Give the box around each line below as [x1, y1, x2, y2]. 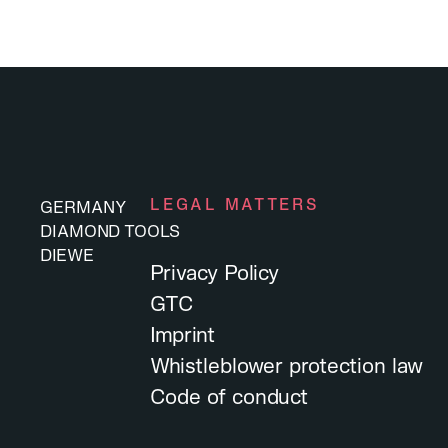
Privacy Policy [150, 259, 280, 285]
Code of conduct [150, 383, 309, 409]
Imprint [150, 321, 216, 347]
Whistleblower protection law [150, 352, 424, 378]
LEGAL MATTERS [150, 194, 320, 214]
